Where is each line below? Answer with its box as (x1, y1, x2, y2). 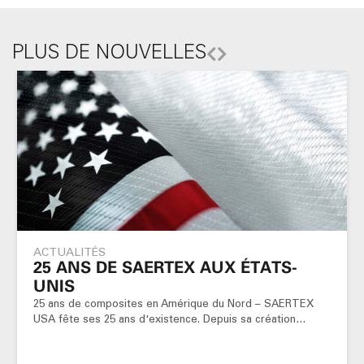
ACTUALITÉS (33, 245, 106, 260)
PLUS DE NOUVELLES (12, 40, 206, 64)
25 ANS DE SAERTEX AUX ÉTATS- (33, 258, 297, 278)
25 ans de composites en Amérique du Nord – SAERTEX (33, 297, 314, 310)
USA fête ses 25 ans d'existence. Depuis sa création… (33, 313, 306, 326)
